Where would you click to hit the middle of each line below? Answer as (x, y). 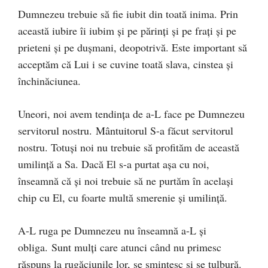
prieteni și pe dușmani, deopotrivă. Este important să (133, 47)
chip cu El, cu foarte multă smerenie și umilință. (123, 197)
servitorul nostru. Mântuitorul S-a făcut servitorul (126, 130)
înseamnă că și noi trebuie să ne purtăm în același (126, 180)
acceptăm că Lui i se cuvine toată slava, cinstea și (126, 64)
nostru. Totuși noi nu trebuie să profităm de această (129, 147)
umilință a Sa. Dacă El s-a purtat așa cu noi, (114, 164)
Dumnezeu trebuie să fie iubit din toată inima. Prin (128, 13)
